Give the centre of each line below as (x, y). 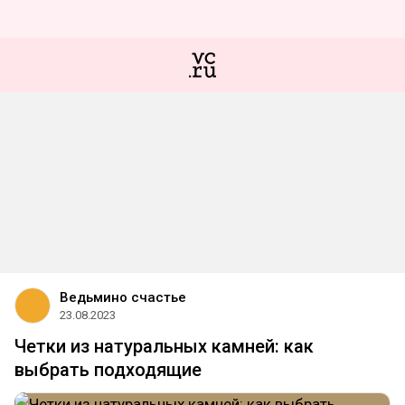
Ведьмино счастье (123, 297)
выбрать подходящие (108, 370)
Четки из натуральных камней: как (164, 346)
